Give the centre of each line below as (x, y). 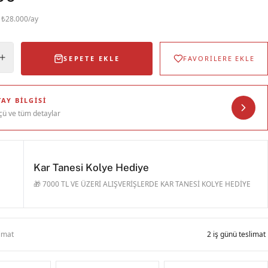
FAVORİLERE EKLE (219, 58)
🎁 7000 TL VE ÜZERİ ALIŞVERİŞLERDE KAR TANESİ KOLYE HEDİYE (142, 184)
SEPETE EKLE (92, 58)
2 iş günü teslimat (236, 234)
